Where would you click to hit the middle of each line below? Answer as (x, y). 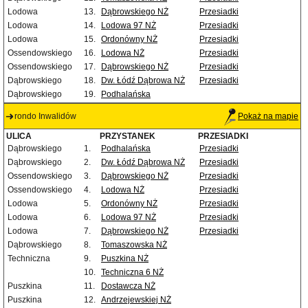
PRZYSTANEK (128, 136)
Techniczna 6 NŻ (132, 273)
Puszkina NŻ (125, 259)
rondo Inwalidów (45, 117)
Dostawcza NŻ (128, 286)
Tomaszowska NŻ (134, 245)
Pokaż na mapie (268, 117)
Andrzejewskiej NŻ (136, 300)
